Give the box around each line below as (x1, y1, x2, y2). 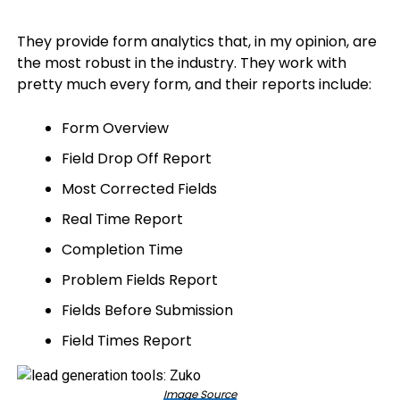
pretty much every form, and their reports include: (16, 74, 371, 95)
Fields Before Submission (61, 300, 233, 321)
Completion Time (61, 239, 183, 260)
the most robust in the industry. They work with (16, 53, 346, 73)
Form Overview (61, 118, 169, 138)
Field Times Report (61, 330, 192, 351)
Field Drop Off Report (61, 148, 212, 169)
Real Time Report (61, 209, 183, 229)
